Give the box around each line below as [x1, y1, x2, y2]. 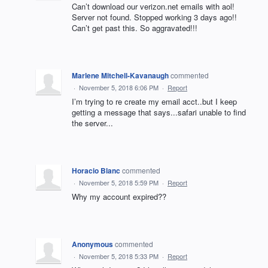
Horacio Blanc [72, 165, 120, 176]
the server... [72, 117, 113, 129]
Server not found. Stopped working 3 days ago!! [72, 11, 237, 23]
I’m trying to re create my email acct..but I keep [72, 96, 237, 108]
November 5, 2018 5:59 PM [79, 178, 159, 188]
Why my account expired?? [72, 191, 166, 203]
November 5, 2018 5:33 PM [79, 251, 159, 261]
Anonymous [72, 239, 113, 250]
